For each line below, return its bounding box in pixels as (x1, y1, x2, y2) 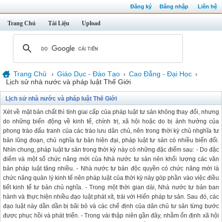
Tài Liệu (48, 20, 69, 27)
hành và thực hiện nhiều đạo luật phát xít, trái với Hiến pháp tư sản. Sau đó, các (3, 193, 219, 200)
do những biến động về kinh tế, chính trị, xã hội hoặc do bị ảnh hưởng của (3, 118, 219, 125)
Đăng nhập (160, 3, 188, 9)
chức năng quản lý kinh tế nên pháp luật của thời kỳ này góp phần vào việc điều (3, 174, 219, 181)
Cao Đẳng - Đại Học (129, 70, 192, 78)
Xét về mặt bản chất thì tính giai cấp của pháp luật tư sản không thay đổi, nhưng (3, 109, 219, 115)
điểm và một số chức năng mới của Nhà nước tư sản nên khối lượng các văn (3, 156, 219, 163)
